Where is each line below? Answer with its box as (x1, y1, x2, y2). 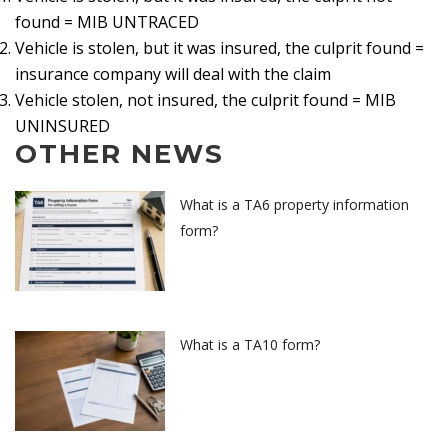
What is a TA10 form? (180, 335, 320, 355)
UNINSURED (15, 115, 110, 137)
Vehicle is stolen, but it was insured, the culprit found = (15, 37, 424, 59)
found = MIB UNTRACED (15, 11, 199, 33)
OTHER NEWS (15, 138, 224, 170)
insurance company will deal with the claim (15, 63, 331, 85)
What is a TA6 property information (180, 195, 409, 215)
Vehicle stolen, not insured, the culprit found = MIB (15, 89, 396, 111)
